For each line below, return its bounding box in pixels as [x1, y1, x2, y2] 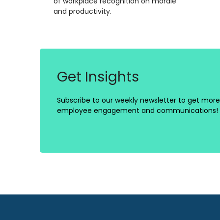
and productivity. [53, 6, 111, 16]
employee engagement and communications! [57, 105, 218, 115]
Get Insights [57, 67, 139, 86]
